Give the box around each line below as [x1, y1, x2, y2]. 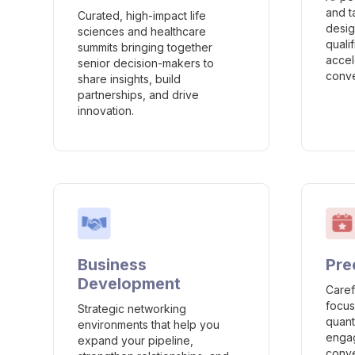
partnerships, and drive [78, 88, 200, 102]
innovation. [78, 104, 135, 118]
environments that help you [78, 318, 220, 332]
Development [78, 274, 181, 294]
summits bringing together [78, 40, 213, 55]
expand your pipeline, [78, 334, 194, 348]
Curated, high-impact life [78, 9, 207, 23]
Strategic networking [78, 302, 187, 316]
